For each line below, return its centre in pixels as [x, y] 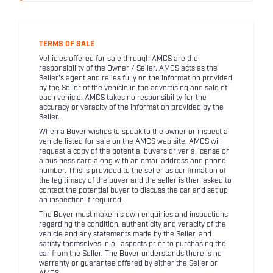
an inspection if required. [81, 201]
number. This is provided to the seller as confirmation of [133, 172]
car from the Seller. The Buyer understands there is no [130, 254]
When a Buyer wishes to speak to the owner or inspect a [133, 133]
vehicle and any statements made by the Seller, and [125, 235]
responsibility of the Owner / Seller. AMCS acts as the [128, 69]
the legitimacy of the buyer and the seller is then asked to [135, 181]
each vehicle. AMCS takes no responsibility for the [123, 98]
